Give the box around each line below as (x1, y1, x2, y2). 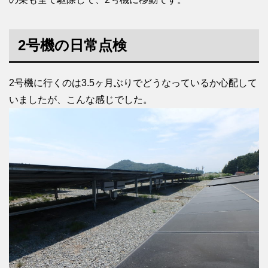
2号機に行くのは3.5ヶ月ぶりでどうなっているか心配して (9, 77, 257, 88)
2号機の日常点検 (18, 36, 127, 53)
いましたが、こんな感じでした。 (9, 94, 153, 105)
